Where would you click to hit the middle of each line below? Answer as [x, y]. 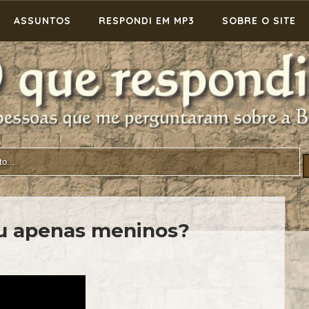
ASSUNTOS [42, 21]
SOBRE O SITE [259, 21]
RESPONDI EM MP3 [147, 21]
